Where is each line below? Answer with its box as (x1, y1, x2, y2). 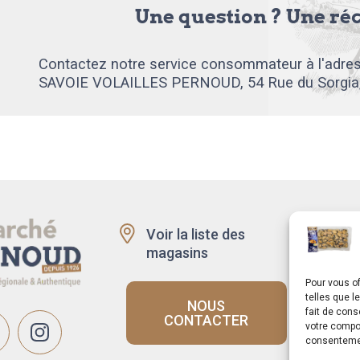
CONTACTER (164, 311, 249, 329)
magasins (145, 244, 208, 262)
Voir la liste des (145, 226, 245, 243)
